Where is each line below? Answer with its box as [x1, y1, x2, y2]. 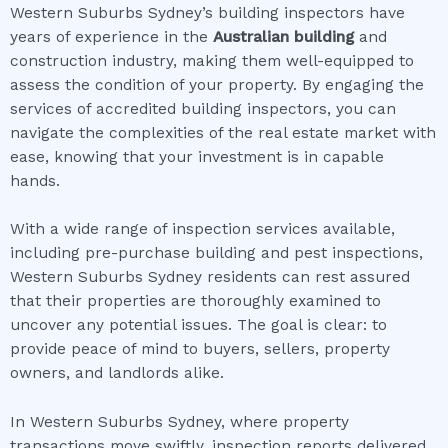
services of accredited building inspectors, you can [10, 99, 396, 118]
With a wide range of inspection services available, [10, 220, 395, 239]
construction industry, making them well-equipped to [10, 51, 414, 70]
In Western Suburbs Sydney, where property [10, 413, 349, 432]
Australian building [213, 27, 354, 46]
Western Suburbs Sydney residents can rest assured [10, 268, 410, 287]
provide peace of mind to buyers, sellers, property [10, 340, 390, 359]
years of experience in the [10, 27, 213, 46]
